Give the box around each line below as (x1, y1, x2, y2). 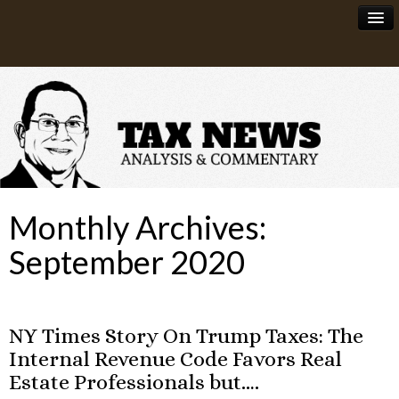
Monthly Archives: (9, 208, 266, 248)
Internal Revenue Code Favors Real (9, 346, 342, 372)
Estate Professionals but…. (9, 370, 259, 395)
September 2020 (9, 242, 245, 282)
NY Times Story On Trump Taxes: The (9, 323, 363, 349)
